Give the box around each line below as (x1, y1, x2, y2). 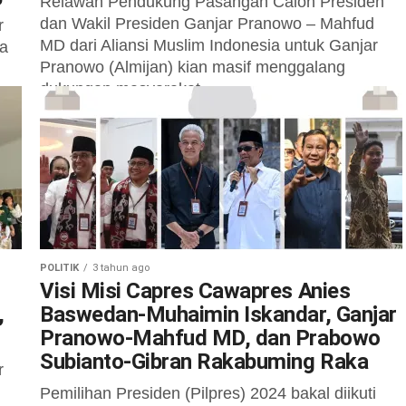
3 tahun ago (92, 262, 150, 274)
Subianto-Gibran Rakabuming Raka (40, 349, 369, 374)
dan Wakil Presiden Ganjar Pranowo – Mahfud (40, 14, 374, 33)
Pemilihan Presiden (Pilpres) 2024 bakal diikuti (40, 384, 376, 402)
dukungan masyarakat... (40, 80, 214, 98)
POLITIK (40, 262, 79, 274)
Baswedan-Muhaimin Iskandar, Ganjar (40, 302, 397, 327)
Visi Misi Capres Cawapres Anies (40, 278, 351, 304)
